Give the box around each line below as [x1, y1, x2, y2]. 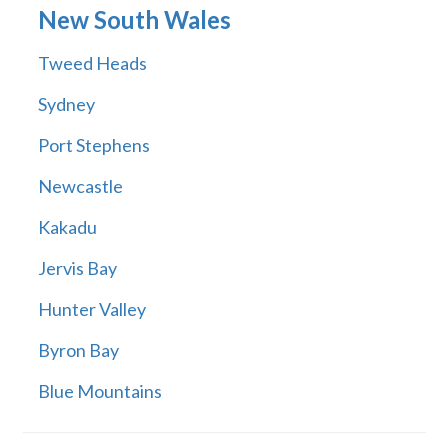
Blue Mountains [37, 380, 162, 403]
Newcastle [37, 175, 123, 198]
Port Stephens [37, 134, 150, 157]
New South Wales [37, 5, 231, 35]
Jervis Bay [37, 257, 117, 280]
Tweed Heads [37, 52, 147, 75]
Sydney [37, 93, 95, 116]
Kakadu [37, 216, 97, 239]
